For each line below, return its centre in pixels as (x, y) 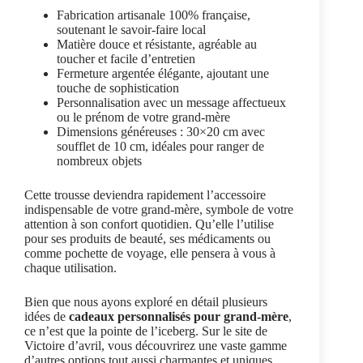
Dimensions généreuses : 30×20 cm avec (161, 132)
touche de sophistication (118, 88)
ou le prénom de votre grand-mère (143, 117)
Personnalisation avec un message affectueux (171, 103)
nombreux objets (99, 161)
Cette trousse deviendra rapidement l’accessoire (145, 195)
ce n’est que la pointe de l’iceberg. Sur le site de (146, 331)
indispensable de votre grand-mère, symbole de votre (159, 210)
